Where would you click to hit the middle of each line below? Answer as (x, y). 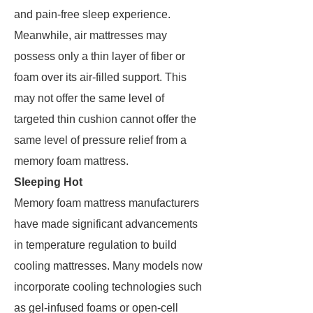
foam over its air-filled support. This (100, 77)
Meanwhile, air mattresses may (90, 35)
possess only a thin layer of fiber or (100, 56)
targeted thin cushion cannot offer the (105, 119)
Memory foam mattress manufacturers (107, 203)
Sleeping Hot (48, 182)
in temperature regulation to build (95, 245)
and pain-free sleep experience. (92, 14)
